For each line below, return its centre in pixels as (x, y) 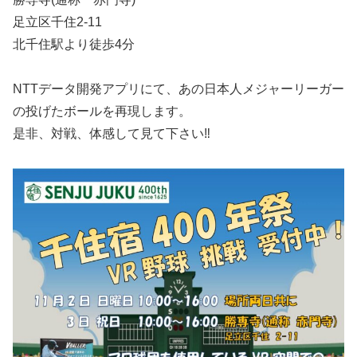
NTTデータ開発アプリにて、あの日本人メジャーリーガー (178, 89)
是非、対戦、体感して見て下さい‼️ (112, 134)
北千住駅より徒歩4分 (74, 44)
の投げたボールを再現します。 (102, 112)
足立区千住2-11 (57, 22)
